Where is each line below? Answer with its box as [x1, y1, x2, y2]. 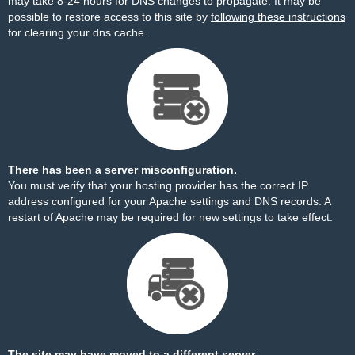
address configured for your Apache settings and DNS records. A [8, 195, 330, 208]
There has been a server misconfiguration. [8, 163, 237, 176]
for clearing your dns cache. [8, 26, 147, 39]
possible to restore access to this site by [8, 10, 211, 23]
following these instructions [211, 10, 345, 23]
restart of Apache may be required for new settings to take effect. [8, 211, 333, 223]
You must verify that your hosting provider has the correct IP [8, 179, 308, 192]
